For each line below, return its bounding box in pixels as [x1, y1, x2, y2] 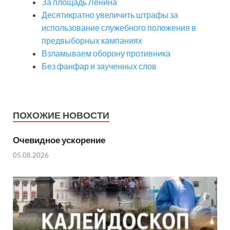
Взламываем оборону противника [42, 48, 170, 59]
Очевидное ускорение [13, 135, 105, 146]
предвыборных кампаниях [42, 35, 142, 46]
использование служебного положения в [42, 23, 196, 33]
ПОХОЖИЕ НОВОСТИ [13, 110, 109, 121]
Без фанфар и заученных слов [42, 61, 157, 71]
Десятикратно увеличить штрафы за [42, 10, 178, 20]
